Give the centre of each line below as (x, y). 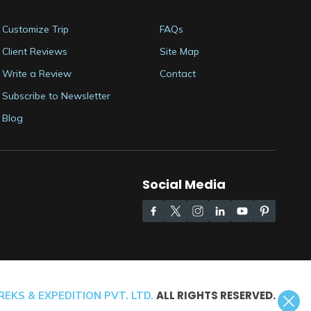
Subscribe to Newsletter (56, 96)
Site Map (179, 51)
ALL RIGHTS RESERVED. (216, 295)
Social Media (184, 184)
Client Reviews (35, 51)
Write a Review (37, 74)
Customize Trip (35, 29)
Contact (178, 74)
